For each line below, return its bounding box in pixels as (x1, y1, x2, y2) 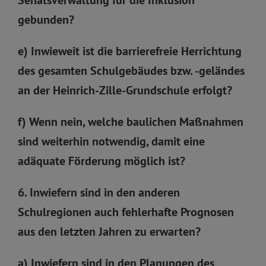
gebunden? (18, 11, 74, 27)
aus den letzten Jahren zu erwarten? (18, 223, 201, 239)
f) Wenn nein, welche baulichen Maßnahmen (18, 113, 243, 129)
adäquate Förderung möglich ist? (18, 153, 185, 169)
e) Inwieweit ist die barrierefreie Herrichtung (18, 43, 242, 59)
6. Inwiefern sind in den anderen (18, 184, 180, 200)
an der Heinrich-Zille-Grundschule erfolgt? (18, 82, 232, 98)
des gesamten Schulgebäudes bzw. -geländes (18, 62, 245, 78)
